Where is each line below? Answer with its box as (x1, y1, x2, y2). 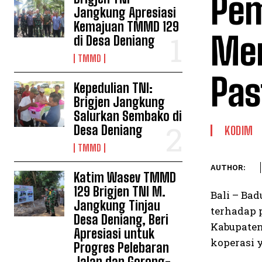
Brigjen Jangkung (74, 94, 166, 110)
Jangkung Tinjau (74, 198, 161, 213)
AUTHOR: (211, 163, 246, 172)
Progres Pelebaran (74, 240, 170, 256)
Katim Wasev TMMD (74, 170, 177, 185)
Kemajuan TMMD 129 (74, 19, 180, 35)
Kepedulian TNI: (74, 80, 153, 96)
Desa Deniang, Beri (74, 212, 169, 227)
